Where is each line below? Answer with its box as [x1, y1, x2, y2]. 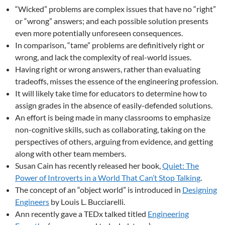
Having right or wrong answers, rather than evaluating [15, 64, 200, 74]
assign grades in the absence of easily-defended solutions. [15, 100, 212, 110]
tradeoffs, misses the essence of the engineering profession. [15, 76, 218, 86]
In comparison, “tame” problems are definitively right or [15, 40, 204, 50]
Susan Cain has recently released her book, [15, 161, 162, 170]
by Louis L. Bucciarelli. [49, 197, 125, 206]
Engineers [15, 197, 49, 206]
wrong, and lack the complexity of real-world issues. [15, 52, 191, 62]
